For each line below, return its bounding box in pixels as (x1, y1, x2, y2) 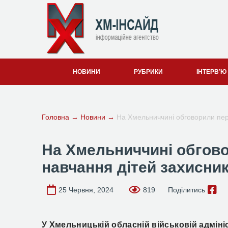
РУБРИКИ (134, 68, 163, 75)
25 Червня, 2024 (59, 186, 113, 194)
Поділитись (168, 186, 205, 194)
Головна (42, 113, 69, 121)
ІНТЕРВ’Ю (196, 68, 226, 75)
